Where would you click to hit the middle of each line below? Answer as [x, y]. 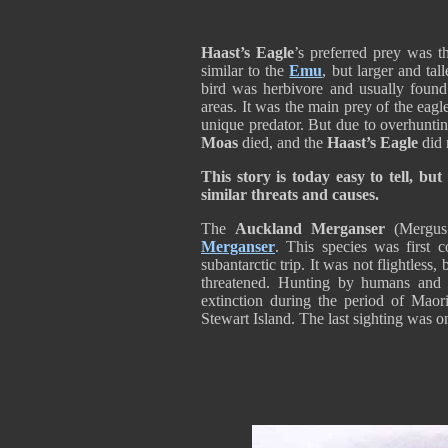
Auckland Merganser [310, 228]
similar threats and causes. [294, 194]
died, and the [282, 142]
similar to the [245, 70]
